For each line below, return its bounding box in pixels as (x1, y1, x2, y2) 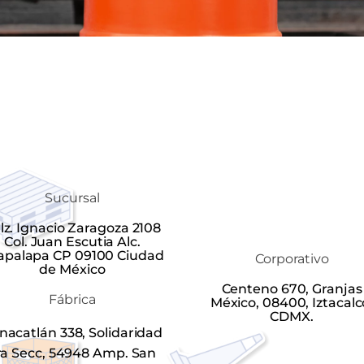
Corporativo (254, 250, 329, 266)
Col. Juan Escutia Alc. (4, 234, 141, 249)
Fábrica (49, 292, 96, 307)
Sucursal (45, 190, 100, 206)
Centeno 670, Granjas (221, 280, 362, 297)
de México (39, 262, 106, 277)
